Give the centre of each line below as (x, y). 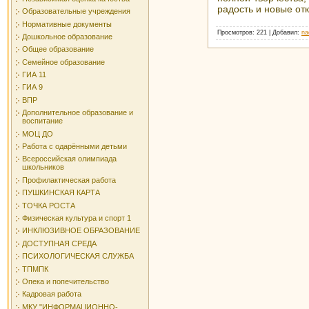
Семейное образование (63, 62)
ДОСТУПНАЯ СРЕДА (59, 243)
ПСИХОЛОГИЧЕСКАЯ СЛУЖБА (78, 256)
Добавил (285, 32)
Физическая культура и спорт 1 (77, 218)
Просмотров (235, 32)
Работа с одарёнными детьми (74, 147)
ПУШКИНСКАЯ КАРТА (61, 193)
